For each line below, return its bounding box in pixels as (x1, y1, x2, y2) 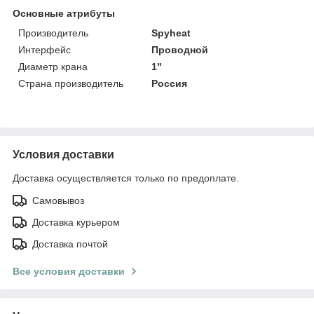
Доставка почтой (32, 238, 108, 250)
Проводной (151, 43, 209, 55)
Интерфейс (18, 43, 71, 55)
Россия (151, 77, 188, 89)
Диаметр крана (18, 60, 88, 72)
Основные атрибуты (13, 7, 115, 19)
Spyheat (151, 27, 191, 39)
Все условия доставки (13, 265, 125, 277)
